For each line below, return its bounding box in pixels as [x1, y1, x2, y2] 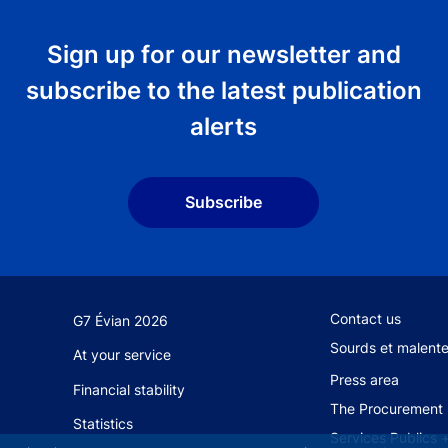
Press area [329, 371, 399, 389]
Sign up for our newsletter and [46, 39, 401, 69]
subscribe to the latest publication [25, 75, 422, 105]
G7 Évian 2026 [73, 312, 169, 330]
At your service [73, 346, 172, 364]
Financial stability [73, 380, 186, 398]
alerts [190, 111, 258, 141]
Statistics [73, 415, 134, 433]
